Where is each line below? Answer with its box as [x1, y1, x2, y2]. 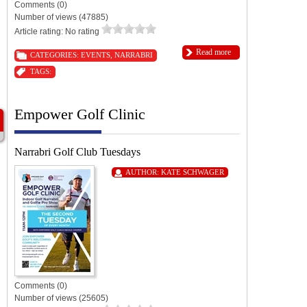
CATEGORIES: [30, 50, 81, 59]
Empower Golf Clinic [14, 105, 145, 123]
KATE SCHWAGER [161, 167, 224, 176]
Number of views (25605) [14, 293, 108, 303]
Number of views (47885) [14, 12, 108, 22]
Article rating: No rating [14, 26, 101, 36]
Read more [196, 47, 231, 57]
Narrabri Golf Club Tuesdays [14, 145, 140, 158]
